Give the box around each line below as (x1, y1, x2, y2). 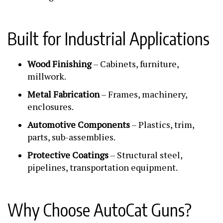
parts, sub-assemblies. (27, 131, 115, 143)
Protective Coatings (27, 149, 109, 161)
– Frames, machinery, (100, 88, 187, 100)
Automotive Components (27, 118, 130, 130)
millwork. (27, 70, 66, 82)
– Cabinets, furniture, (92, 58, 179, 70)
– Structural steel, (109, 149, 182, 161)
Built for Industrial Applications (7, 28, 210, 49)
